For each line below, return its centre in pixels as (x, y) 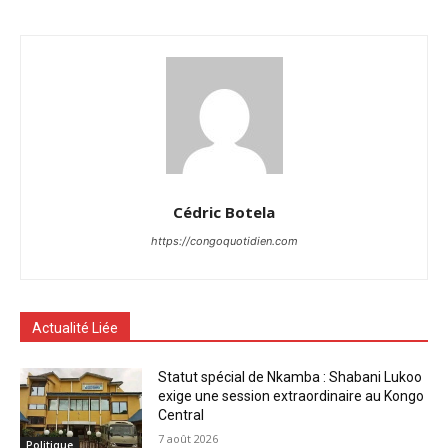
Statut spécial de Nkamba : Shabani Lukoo (290, 377)
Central (181, 415)
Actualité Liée (75, 328)
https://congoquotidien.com (224, 241)
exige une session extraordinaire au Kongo (291, 396)
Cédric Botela (224, 212)
